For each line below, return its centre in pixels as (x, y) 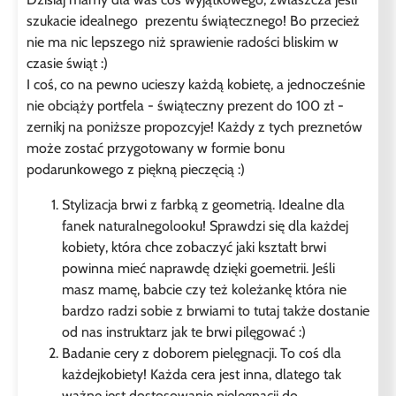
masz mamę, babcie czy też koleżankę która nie (204, 289)
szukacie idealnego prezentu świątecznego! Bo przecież (193, 21)
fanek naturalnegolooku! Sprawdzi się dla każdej (205, 226)
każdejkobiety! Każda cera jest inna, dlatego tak (202, 374)
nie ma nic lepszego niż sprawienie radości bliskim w (183, 42)
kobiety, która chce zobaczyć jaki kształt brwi (194, 247)
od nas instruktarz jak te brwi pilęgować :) (186, 332)
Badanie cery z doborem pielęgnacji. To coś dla (202, 353)
